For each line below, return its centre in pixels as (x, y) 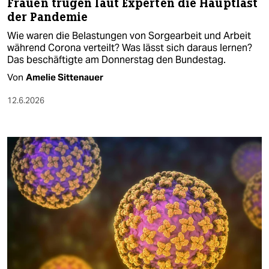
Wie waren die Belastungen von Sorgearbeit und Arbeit (129, 35)
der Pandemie (48, 17)
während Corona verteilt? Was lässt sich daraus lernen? (130, 47)
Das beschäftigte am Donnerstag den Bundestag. (116, 59)
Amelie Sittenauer (65, 77)
